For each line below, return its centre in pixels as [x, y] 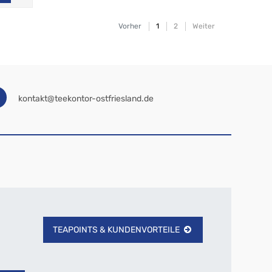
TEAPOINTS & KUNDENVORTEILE [116, 230]
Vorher [130, 26]
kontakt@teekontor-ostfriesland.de [86, 99]
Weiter [203, 26]
